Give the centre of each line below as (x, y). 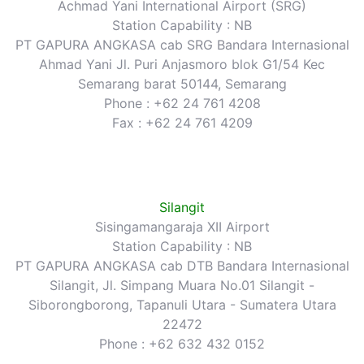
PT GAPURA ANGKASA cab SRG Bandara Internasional (182, 44)
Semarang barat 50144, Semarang (182, 83)
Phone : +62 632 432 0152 (182, 343)
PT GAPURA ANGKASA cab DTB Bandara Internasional (182, 265)
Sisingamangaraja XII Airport (182, 226)
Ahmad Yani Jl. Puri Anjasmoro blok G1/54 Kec (182, 64)
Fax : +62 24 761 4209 (182, 122)
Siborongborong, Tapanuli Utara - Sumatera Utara (182, 304)
